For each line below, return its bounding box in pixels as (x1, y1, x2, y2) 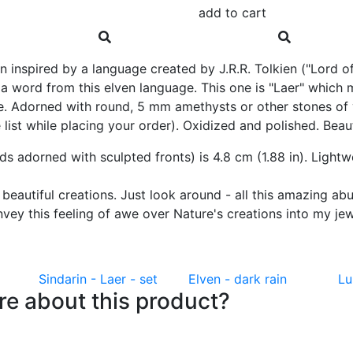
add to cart (199, 5, 266, 20)
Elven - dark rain (188, 271, 287, 287)
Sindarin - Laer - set (39, 271, 158, 287)
